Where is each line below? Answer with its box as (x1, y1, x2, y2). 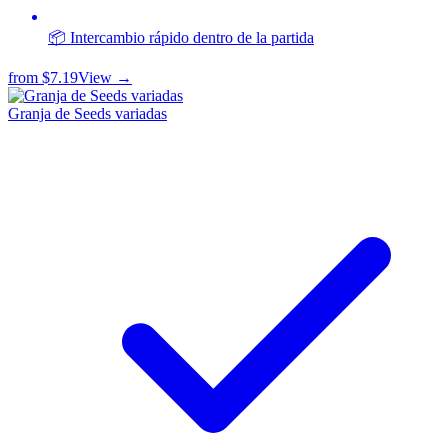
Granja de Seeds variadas (8, 105, 167, 123)
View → (78, 69, 132, 87)
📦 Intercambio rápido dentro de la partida (48, 29, 314, 47)
